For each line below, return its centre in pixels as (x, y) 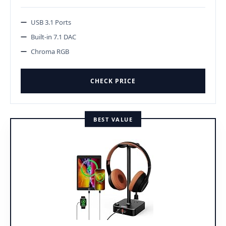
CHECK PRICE (113, 81)
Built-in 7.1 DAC (53, 37)
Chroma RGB (50, 51)
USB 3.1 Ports (51, 22)
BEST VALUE (113, 119)
